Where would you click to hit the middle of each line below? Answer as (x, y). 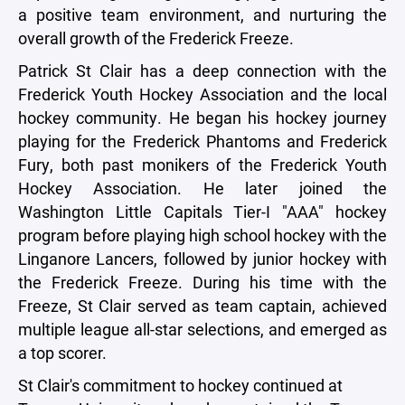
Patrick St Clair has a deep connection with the (202, 71)
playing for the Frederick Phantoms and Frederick (202, 141)
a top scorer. (62, 353)
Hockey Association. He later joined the (202, 188)
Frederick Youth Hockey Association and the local (202, 94)
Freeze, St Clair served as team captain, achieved (202, 306)
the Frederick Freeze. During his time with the (202, 282)
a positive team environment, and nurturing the (202, 14)
